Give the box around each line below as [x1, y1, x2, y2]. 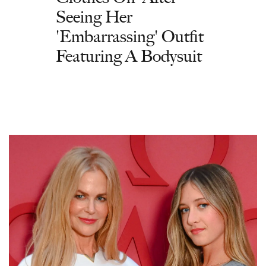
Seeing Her [56, 6, 132, 27]
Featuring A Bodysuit [56, 45, 202, 66]
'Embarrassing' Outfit [56, 26, 204, 46]
